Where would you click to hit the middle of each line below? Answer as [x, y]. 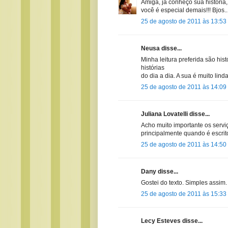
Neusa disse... [161, 48]
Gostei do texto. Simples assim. [184, 182]
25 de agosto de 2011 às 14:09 [184, 87]
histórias [153, 67]
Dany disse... [160, 171]
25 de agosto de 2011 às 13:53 [184, 21]
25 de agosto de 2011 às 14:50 [184, 144]
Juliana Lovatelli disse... [175, 114]
